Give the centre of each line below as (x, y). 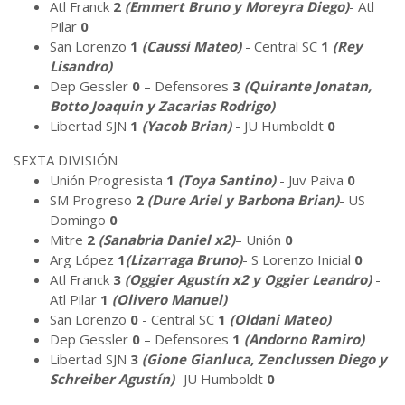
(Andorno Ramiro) (304, 339)
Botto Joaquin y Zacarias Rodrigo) (162, 105)
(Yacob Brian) (187, 125)
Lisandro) (81, 66)
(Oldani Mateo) (280, 319)
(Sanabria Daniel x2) (167, 239)
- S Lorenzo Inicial (298, 259)
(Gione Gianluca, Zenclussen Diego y (264, 358)
